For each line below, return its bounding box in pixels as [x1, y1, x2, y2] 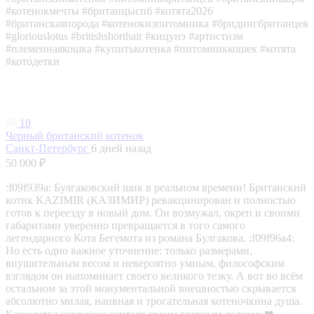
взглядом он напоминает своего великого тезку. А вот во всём [6, 269, 303, 282]
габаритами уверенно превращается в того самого [6, 219, 245, 231]
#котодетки [6, 55, 60, 67]
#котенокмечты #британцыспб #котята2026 [6, 4, 213, 17]
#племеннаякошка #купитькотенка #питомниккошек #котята [6, 42, 296, 55]
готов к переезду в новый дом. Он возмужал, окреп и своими [6, 206, 300, 219]
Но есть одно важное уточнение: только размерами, [6, 244, 252, 257]
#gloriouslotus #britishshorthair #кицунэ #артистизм [6, 29, 243, 42]
